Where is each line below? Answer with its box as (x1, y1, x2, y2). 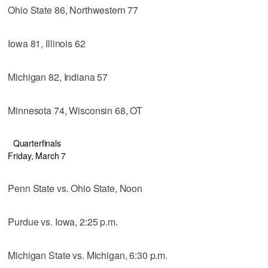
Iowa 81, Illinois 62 (8, 36, 86, 50)
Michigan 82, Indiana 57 (8, 69, 108, 84)
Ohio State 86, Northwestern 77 (8, 2, 139, 17)
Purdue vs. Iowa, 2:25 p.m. (8, 214, 118, 229)
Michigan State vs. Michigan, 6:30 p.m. (8, 248, 168, 262)
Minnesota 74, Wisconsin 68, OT (8, 103, 143, 117)
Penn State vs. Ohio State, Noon (8, 181, 142, 195)
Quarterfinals (13, 136, 61, 149)
